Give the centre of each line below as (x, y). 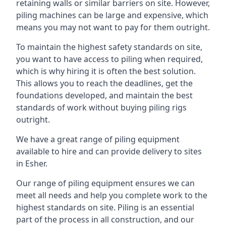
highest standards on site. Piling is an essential (105, 207)
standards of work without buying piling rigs (101, 107)
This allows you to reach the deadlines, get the (104, 83)
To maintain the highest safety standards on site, (109, 47)
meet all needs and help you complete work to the (112, 195)
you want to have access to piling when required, (109, 59)
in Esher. (32, 163)
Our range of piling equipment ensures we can (105, 183)
